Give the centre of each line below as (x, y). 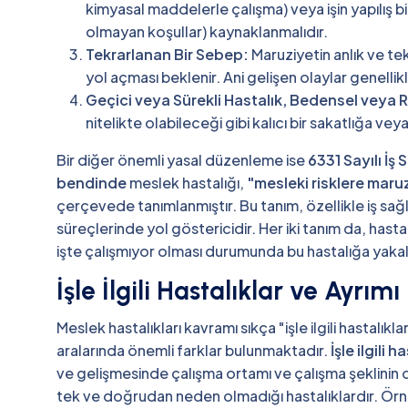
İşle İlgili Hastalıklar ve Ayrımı (228, 290)
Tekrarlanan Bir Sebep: (167, 54)
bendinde (92, 182)
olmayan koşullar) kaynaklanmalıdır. (207, 31)
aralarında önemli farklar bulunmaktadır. (194, 350)
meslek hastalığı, (187, 182)
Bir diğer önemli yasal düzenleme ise (182, 159)
